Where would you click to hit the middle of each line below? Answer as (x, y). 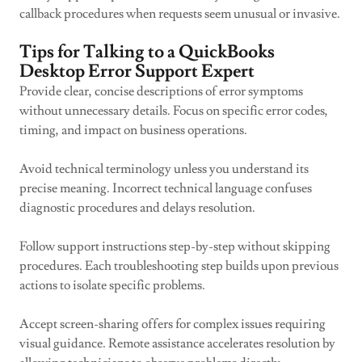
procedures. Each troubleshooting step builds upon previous (179, 266)
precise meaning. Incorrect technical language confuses (166, 188)
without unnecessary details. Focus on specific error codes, (174, 111)
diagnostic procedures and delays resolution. (137, 208)
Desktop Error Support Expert (137, 72)
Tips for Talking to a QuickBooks (147, 52)
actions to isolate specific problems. (112, 285)
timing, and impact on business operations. (133, 130)
